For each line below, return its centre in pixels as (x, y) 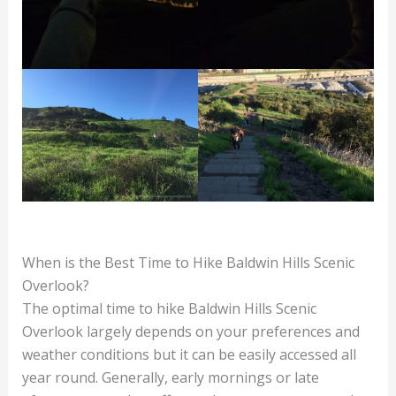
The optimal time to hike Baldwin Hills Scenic (169, 308)
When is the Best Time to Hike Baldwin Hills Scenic (188, 262)
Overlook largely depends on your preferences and (190, 331)
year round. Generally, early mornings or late (170, 377)
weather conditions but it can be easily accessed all (189, 354)
